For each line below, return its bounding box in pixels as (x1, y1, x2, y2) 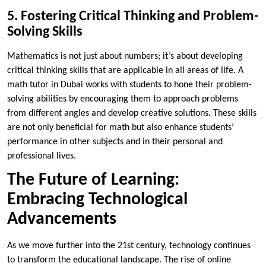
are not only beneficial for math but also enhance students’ (7, 122, 234, 132)
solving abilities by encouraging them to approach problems (7, 94, 238, 104)
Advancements (7, 210, 116, 229)
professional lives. (7, 151, 76, 161)
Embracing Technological (7, 190, 188, 209)
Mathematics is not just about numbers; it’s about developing (7, 51, 243, 61)
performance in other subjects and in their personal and (7, 137, 223, 147)
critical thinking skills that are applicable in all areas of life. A (7, 65, 243, 75)
